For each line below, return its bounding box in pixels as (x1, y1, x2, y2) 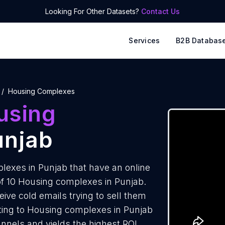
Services (129, 36, 160, 45)
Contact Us (141, 7, 180, 16)
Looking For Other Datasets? (45, 7, 141, 16)
